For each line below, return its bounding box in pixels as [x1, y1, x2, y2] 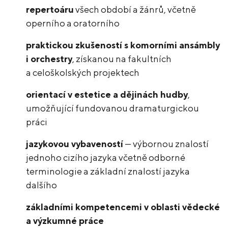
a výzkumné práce [26, 215, 104, 226]
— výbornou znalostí [123, 138, 209, 150]
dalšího [26, 180, 61, 191]
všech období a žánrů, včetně [74, 4, 196, 15]
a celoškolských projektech [26, 67, 143, 78]
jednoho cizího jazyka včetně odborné [26, 152, 186, 163]
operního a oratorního [26, 18, 123, 29]
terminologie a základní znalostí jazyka [26, 166, 190, 177]
